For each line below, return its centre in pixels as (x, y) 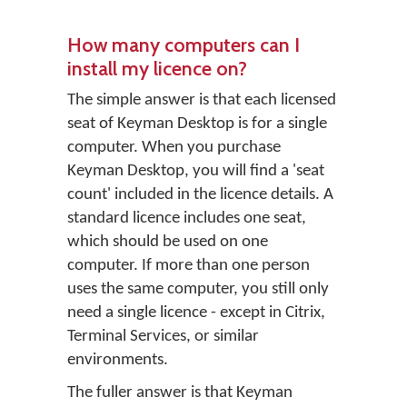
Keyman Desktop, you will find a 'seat (196, 171)
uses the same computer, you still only (198, 289)
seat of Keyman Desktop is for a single (197, 124)
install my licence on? (157, 68)
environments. (118, 360)
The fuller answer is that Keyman (180, 393)
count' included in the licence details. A (200, 195)
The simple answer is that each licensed (202, 100)
